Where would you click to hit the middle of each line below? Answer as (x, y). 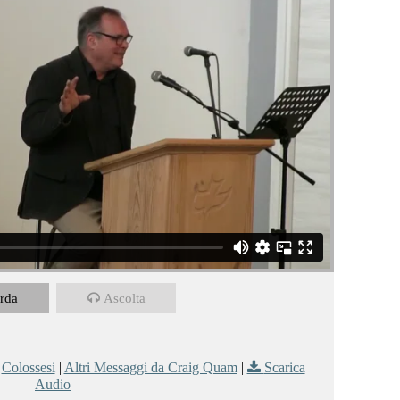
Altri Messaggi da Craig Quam (150, 367)
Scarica (284, 367)
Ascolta (124, 298)
